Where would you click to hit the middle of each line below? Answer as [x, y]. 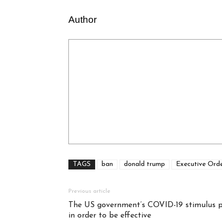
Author [83, 20]
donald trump [144, 165]
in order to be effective [110, 216]
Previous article [89, 192]
